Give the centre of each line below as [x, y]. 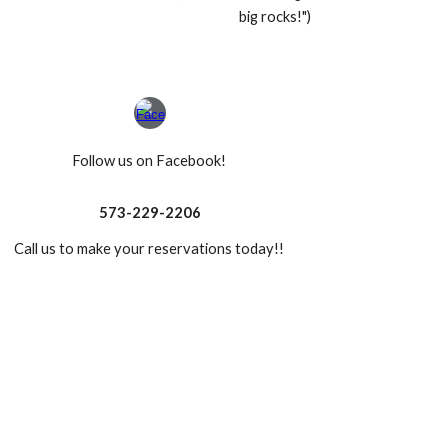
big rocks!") [275, 16]
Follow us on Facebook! [150, 160]
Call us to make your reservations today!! [150, 248]
